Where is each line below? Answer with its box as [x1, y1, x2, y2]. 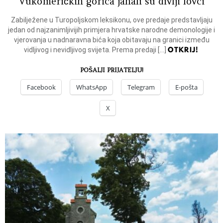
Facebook [27, 83, 56, 92]
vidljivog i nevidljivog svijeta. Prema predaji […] [24, 46, 168, 54]
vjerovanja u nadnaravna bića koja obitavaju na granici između [13, 36, 210, 44]
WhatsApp [76, 83, 107, 92]
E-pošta [175, 83, 198, 92]
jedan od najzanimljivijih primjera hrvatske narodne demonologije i [8, 26, 215, 34]
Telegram [127, 83, 155, 92]
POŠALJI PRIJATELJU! [80, 66, 143, 74]
